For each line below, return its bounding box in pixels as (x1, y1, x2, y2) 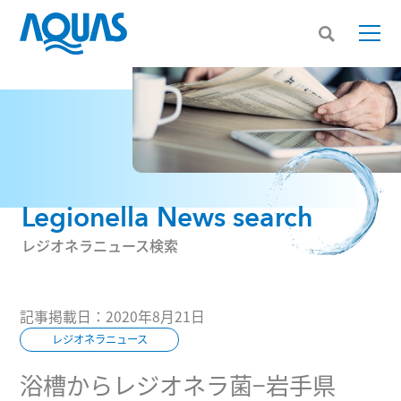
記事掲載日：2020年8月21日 (20, 305, 206, 327)
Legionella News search (21, 199, 313, 236)
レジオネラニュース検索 (21, 234, 178, 256)
